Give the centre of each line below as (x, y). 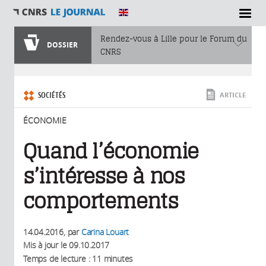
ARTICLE (233, 95)
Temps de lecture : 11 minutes (78, 259)
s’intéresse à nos (104, 176)
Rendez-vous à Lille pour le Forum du (174, 39)
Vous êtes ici (41, 77)
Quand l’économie (111, 151)
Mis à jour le (46, 245)
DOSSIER (62, 45)
